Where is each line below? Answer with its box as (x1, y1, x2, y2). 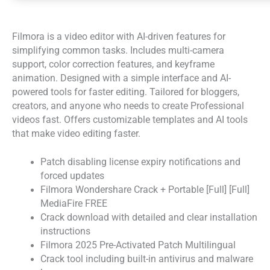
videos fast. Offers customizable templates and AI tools (12, 114, 248, 125)
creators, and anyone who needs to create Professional (12, 100, 244, 111)
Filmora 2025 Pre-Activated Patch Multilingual (40, 240, 236, 251)
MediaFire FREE (40, 198, 107, 210)
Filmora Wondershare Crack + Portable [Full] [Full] (40, 184, 250, 196)
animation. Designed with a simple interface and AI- (12, 72, 231, 84)
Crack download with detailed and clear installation (40, 212, 257, 224)
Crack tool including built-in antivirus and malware (40, 254, 253, 265)
